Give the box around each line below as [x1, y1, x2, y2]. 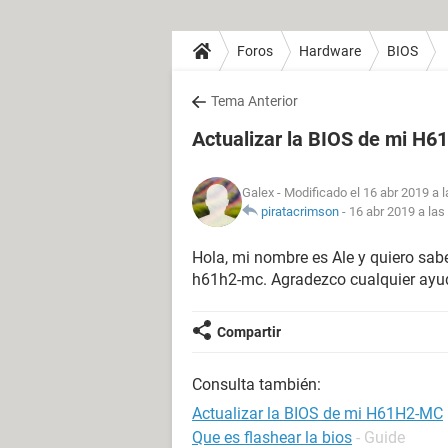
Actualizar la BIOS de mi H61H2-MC [192, 404, 443, 423]
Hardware [299, 42, 361, 59]
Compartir [217, 324, 281, 340]
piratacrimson [261, 204, 339, 219]
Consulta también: [192, 375, 321, 394]
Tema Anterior [211, 93, 298, 109]
